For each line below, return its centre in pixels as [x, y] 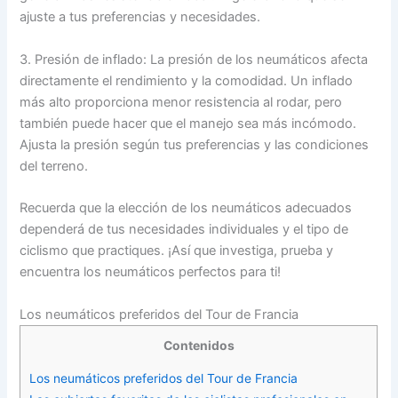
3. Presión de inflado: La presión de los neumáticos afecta [194, 59]
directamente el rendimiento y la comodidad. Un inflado [187, 80]
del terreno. [54, 166]
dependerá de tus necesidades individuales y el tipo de [184, 230]
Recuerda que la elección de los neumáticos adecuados [186, 208]
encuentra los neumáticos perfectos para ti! [151, 272]
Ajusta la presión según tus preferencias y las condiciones [195, 144]
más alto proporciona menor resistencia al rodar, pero [181, 102]
